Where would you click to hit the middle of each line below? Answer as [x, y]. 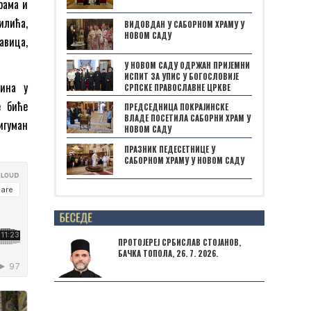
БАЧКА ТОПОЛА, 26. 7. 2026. [168, 254]
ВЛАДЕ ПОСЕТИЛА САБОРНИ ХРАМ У [187, 118]
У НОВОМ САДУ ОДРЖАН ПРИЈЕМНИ [187, 65]
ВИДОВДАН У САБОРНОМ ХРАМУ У [184, 24]
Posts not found [120, 210]
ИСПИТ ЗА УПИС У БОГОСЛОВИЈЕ [182, 76]
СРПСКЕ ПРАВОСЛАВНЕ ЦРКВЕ [177, 87]
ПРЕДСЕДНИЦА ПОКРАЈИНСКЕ [176, 107]
